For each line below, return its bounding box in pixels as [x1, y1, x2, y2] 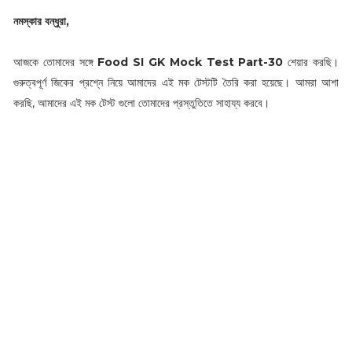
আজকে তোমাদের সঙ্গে [13, 54, 98, 69]
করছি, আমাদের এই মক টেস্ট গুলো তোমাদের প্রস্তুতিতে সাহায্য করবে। [13, 95, 269, 110]
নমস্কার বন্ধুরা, [13, 13, 69, 28]
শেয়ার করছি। [283, 54, 339, 69]
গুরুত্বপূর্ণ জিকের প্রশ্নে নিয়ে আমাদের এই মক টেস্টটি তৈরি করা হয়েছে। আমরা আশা [13, 75, 339, 90]
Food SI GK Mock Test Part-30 [97, 54, 284, 69]
